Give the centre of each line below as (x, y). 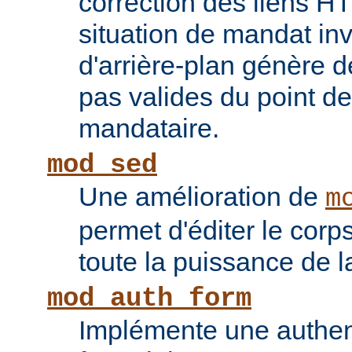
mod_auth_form (149, 299)
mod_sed (102, 165)
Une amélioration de (202, 197)
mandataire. (149, 128)
